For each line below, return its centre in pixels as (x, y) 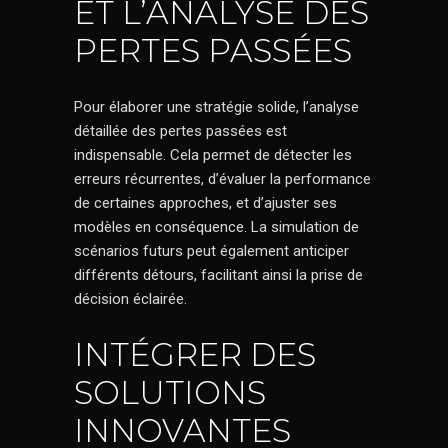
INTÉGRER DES (195, 354)
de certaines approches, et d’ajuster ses (205, 203)
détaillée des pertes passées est (180, 131)
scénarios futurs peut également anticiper (211, 251)
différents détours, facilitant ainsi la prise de (218, 275)
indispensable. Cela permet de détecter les (213, 155)
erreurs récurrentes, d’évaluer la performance (222, 179)
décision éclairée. (130, 299)
